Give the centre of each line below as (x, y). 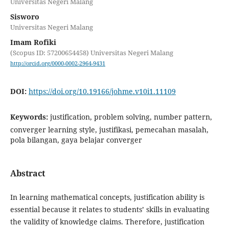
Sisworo (25, 16)
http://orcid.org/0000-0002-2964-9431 (58, 64)
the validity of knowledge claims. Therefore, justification (107, 222)
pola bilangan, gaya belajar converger (76, 140)
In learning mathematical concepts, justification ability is (107, 197)
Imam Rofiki (33, 42)
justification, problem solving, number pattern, (131, 117)
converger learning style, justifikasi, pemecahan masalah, (109, 130)
